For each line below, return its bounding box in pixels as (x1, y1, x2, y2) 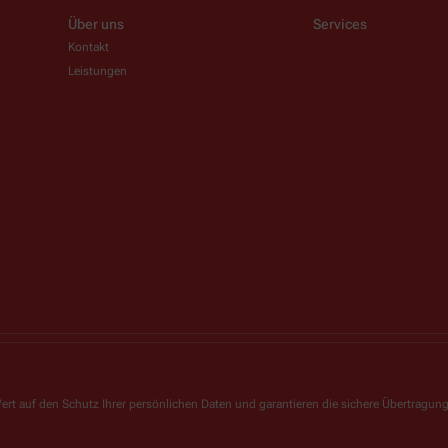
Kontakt (68, 39, 109, 54)
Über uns (68, 15, 124, 32)
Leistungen (68, 63, 127, 78)
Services (313, 15, 367, 32)
